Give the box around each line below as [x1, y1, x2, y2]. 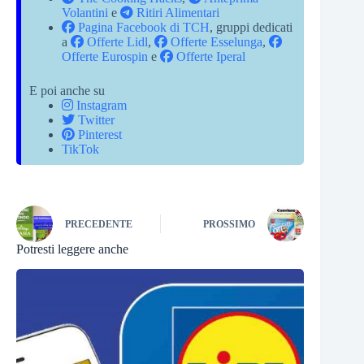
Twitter [75, 112, 115, 127]
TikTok [62, 141, 99, 156]
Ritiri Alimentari [133, 5, 219, 19]
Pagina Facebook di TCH [75, 19, 210, 34]
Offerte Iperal [173, 49, 245, 63]
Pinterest [75, 127, 122, 141]
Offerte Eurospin [62, 49, 148, 63]
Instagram [73, 97, 127, 112]
